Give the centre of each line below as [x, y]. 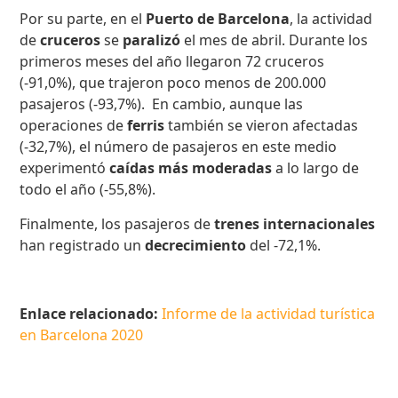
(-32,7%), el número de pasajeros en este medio [179, 147]
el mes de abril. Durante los [275, 40]
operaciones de [74, 126]
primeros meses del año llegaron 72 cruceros [172, 62]
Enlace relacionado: [91, 313]
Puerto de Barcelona [218, 19]
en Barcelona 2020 [82, 334]
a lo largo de [316, 168]
